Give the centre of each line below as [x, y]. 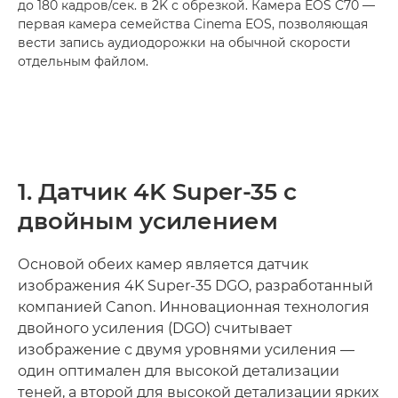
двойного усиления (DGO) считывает [155, 328]
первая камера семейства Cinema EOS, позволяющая [193, 24]
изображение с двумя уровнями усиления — [186, 350]
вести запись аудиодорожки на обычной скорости [184, 43]
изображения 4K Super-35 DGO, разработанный [195, 286]
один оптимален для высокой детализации [179, 371]
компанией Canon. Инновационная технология [194, 307]
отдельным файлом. [83, 61]
